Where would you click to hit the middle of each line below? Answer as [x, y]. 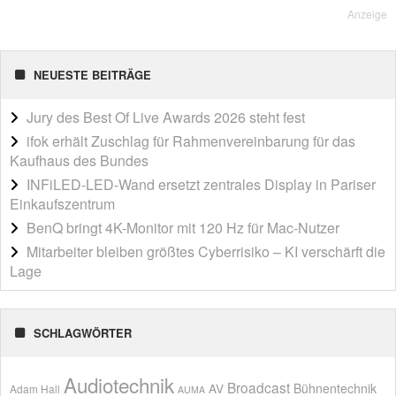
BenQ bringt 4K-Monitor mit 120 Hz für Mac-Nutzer [183, 228]
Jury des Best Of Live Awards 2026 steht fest [166, 118]
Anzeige [367, 14]
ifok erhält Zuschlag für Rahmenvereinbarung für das [191, 141]
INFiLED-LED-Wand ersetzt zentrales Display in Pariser [201, 185]
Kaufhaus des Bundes [79, 161]
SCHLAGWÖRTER [83, 333]
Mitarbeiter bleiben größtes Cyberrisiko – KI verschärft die [206, 252]
